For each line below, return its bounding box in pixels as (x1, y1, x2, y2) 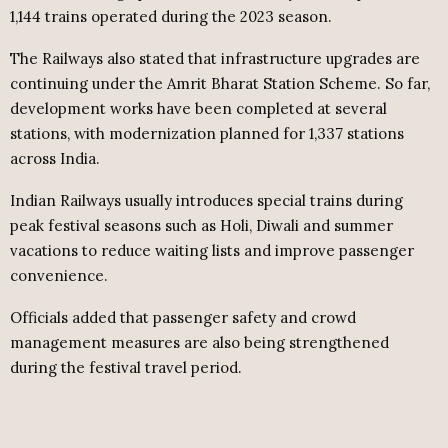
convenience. (10, 266, 108, 286)
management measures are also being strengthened (10, 333, 389, 353)
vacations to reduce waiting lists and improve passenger (10, 241, 414, 261)
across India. (10, 149, 100, 169)
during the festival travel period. (10, 358, 242, 378)
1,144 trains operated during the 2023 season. (10, 7, 332, 27)
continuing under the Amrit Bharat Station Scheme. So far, (10, 74, 430, 94)
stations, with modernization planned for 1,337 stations (10, 124, 404, 144)
